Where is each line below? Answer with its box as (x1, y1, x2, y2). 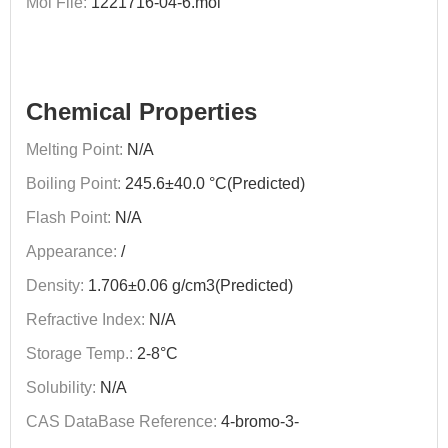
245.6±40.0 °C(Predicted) (121, 175, 305, 192)
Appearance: (26, 243, 117, 260)
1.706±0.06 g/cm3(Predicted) (84, 277, 293, 294)
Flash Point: (26, 209, 111, 226)
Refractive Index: (26, 311, 145, 328)
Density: (26, 277, 84, 294)
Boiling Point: (26, 175, 121, 192)
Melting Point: (26, 141, 123, 158)
